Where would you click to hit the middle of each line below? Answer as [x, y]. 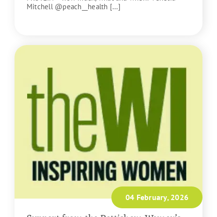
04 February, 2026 [157, 197]
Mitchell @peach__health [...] [73, 7]
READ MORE [47, 23]
